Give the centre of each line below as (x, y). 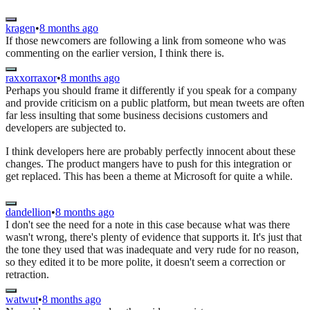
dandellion (28, 212)
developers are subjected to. (66, 128)
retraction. (27, 275)
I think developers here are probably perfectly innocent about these (151, 152)
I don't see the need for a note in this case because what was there (148, 225)
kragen (20, 28)
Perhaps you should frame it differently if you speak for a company (151, 91)
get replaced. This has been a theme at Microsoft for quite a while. (149, 176)
